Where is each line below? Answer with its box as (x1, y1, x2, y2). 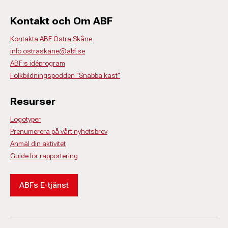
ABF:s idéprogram (10, 59, 65, 67)
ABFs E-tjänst (19, 180, 69, 190)
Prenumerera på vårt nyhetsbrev (10, 127, 107, 135)
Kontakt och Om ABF (10, 15, 112, 27)
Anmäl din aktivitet (10, 139, 66, 148)
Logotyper (10, 115, 41, 123)
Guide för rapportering (10, 152, 78, 160)
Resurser (10, 95, 55, 107)
